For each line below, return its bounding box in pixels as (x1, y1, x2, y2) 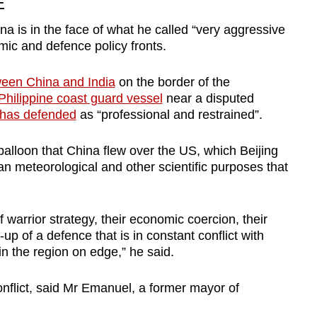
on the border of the (115, 74, 230, 89)
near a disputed (162, 91, 254, 105)
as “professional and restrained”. (76, 107, 263, 122)
